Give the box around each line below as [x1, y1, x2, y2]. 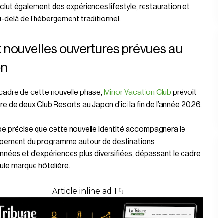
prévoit [171, 88, 197, 96]
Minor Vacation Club [103, 88, 171, 96]
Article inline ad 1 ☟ [52, 186, 124, 196]
